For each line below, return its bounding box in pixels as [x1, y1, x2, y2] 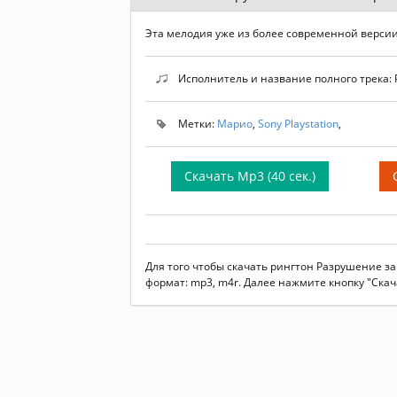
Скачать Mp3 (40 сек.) [183, 167, 315, 184]
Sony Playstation [258, 116, 339, 131]
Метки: [178, 116, 214, 131]
